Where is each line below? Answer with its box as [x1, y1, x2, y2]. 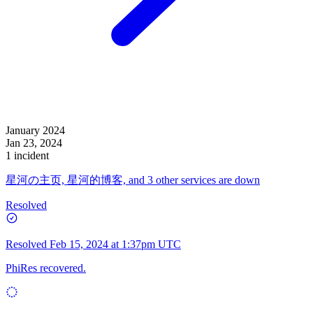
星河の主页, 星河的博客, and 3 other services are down [6, 173, 260, 186]
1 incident [6, 149, 49, 161]
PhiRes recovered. [6, 261, 86, 274]
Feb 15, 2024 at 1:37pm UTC [50, 238, 181, 250]
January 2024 [6, 124, 65, 136]
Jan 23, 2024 [6, 136, 62, 149]
